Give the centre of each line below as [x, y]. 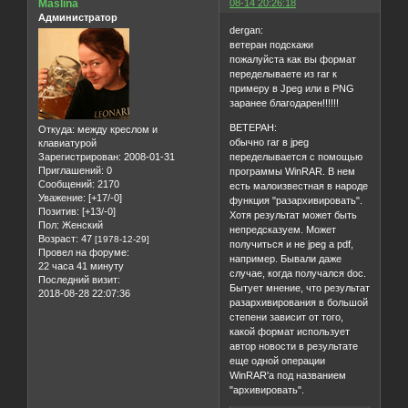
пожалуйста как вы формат [293, 59]
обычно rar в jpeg [270, 142]
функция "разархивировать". [296, 200]
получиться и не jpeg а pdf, [292, 244]
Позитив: [59, 212]
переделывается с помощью [296, 156]
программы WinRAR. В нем [293, 171]
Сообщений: [66, 184]
